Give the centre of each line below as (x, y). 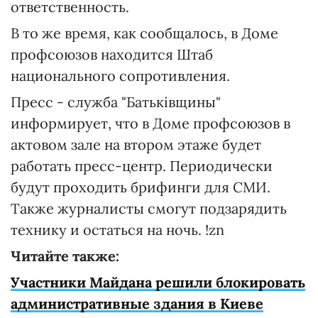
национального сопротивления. (120, 76)
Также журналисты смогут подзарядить (149, 208)
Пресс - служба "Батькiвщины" (116, 102)
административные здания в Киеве (137, 303)
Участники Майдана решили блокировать (158, 282)
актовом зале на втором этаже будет (136, 144)
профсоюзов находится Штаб (112, 54)
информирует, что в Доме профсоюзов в (150, 123)
